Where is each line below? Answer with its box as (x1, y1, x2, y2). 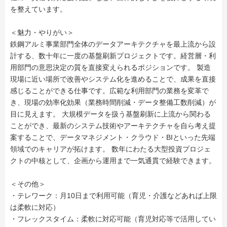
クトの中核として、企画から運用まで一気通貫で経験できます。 (10, 157, 216, 165)
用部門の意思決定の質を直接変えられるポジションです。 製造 (10, 63, 211, 71)
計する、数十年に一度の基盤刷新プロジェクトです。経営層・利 (10, 52, 216, 60)
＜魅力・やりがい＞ (10, 28, 74, 36)
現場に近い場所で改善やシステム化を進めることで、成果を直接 (10, 75, 216, 83)
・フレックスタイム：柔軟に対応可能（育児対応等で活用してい (10, 215, 216, 223)
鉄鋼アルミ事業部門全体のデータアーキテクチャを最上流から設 (10, 40, 216, 48)
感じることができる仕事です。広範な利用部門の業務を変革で (10, 87, 209, 95)
